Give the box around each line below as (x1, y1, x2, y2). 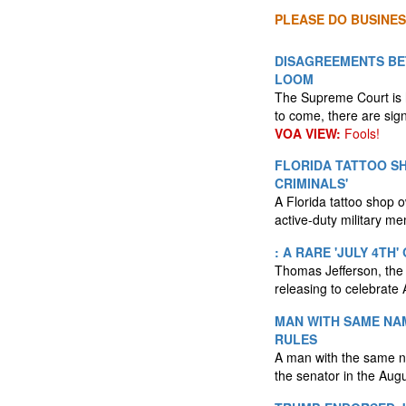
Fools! (341, 124, 380, 142)
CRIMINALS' (275, 174, 348, 192)
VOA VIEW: (275, 124, 341, 142)
